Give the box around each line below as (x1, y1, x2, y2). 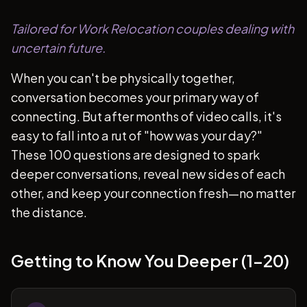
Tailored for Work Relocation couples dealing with (11, 21, 294, 36)
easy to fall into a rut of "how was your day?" (11, 127, 262, 143)
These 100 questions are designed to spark (11, 147, 260, 162)
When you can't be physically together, (11, 70, 235, 86)
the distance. (11, 204, 87, 220)
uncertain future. (11, 40, 106, 56)
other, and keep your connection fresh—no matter (11, 185, 295, 201)
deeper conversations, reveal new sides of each (11, 166, 285, 182)
